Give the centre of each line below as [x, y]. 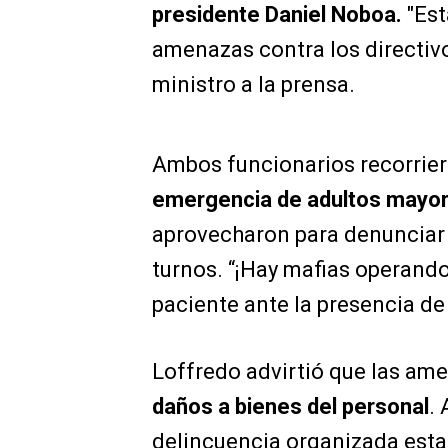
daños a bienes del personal [290, 406]
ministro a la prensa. [253, 84]
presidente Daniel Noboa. [277, 14]
